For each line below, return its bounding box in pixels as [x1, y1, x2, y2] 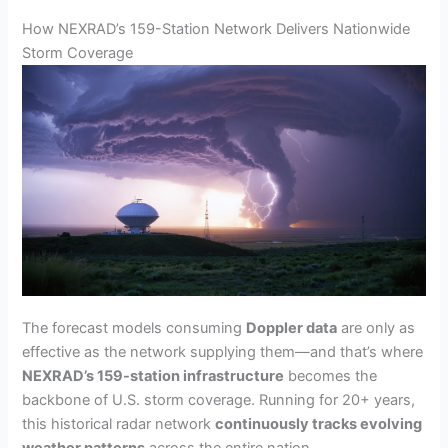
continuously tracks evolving [215, 414, 423, 433]
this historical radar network [22, 414, 216, 433]
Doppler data [246, 318, 338, 337]
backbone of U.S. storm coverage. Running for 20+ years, [22, 390, 416, 409]
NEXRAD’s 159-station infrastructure [22, 366, 285, 385]
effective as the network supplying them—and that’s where [22, 342, 424, 361]
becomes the [284, 366, 378, 385]
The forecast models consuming [22, 318, 247, 337]
